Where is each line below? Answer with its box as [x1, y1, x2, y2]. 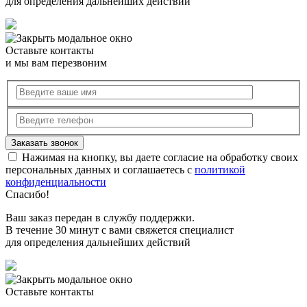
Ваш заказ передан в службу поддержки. [5, 211, 195, 223]
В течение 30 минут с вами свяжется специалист [5, 223, 234, 236]
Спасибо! [5, 188, 49, 200]
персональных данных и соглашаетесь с [5, 163, 195, 175]
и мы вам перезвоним [5, 56, 107, 69]
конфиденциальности [5, 175, 106, 188]
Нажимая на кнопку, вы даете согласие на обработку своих [19, 151, 298, 163]
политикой [195, 163, 245, 175]
